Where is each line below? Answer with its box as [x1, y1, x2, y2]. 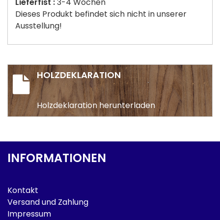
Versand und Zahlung [7, 196, 88, 208]
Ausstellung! [15, 20, 62, 31]
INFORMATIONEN [7, 149, 106, 166]
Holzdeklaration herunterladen [37, 99, 155, 111]
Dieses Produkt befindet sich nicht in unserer [15, 8, 187, 20]
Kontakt [7, 184, 38, 196]
